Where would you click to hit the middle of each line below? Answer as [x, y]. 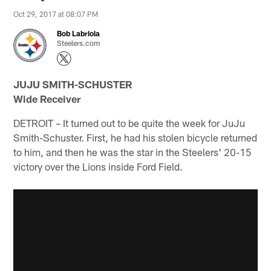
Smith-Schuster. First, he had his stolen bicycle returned [135, 137]
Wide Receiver [47, 98]
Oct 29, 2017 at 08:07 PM [56, 14]
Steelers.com [79, 43]
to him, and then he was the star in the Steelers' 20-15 [133, 152]
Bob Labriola [79, 33]
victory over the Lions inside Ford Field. [98, 166]
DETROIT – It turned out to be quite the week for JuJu [129, 122]
